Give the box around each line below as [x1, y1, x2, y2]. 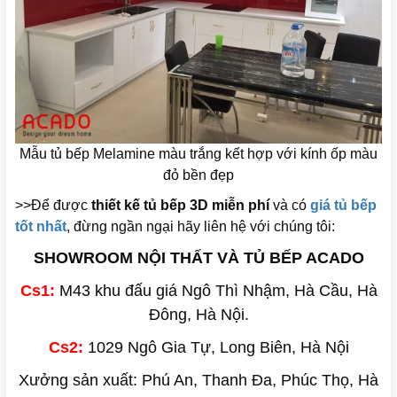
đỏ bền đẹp [163, 167, 234, 183]
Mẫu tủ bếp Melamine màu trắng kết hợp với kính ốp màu [19, 145, 378, 161]
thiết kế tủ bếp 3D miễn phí [91, 197, 269, 213]
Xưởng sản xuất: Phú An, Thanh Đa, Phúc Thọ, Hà [19, 370, 378, 389]
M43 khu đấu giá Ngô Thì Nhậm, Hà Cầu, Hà [54, 281, 378, 300]
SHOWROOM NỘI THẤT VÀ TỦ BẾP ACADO [33, 248, 364, 267]
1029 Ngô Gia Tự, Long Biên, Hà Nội [82, 338, 349, 356]
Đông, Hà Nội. [148, 305, 249, 323]
